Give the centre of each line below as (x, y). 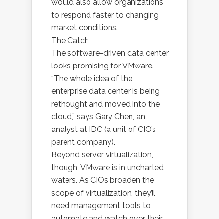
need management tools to (101, 206)
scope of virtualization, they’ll (103, 193)
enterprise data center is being (106, 91)
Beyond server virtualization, (102, 155)
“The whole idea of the (92, 78)
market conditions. (85, 28)
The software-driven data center (110, 53)
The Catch (70, 40)
